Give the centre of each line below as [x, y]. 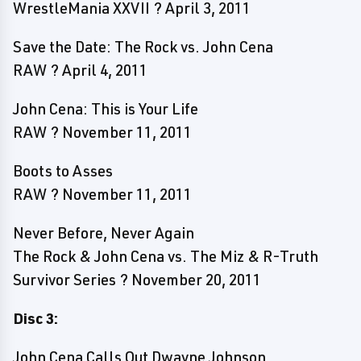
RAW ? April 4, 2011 [80, 70]
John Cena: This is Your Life [106, 109]
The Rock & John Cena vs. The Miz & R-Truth [166, 256]
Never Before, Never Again [104, 233]
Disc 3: [35, 318]
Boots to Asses [63, 171]
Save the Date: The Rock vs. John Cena [143, 47]
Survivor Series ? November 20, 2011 [137, 280]
